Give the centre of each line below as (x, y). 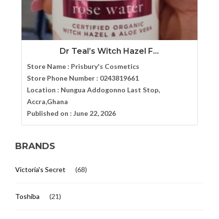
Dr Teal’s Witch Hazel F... (109, 51)
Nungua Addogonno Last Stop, (110, 89)
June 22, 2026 (94, 113)
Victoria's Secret (41, 170)
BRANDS (35, 146)
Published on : (50, 113)
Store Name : (49, 66)
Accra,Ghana (47, 101)
